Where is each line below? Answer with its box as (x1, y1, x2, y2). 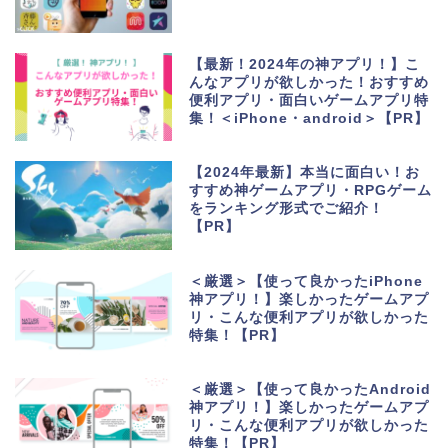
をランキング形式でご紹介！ (189, 201, 385, 217)
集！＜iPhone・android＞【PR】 (189, 111, 430, 127)
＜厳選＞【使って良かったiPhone (189, 273, 424, 289)
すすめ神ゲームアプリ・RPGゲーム (189, 183, 433, 199)
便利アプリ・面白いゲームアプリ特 (189, 93, 430, 109)
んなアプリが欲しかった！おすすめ (189, 75, 430, 91)
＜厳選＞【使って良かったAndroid (189, 381, 432, 397)
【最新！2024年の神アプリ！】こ (189, 57, 421, 73)
